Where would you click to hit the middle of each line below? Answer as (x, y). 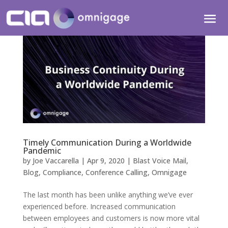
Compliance (62, 173)
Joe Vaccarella (55, 161)
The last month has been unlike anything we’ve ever (108, 195)
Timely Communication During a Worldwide (107, 143)
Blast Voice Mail (159, 161)
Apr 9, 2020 (106, 161)
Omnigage (169, 173)
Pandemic (42, 151)
